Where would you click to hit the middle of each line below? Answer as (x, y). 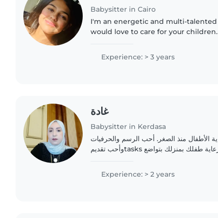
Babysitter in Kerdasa (128, 126)
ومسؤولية (105, 159)
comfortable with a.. (126, 52)
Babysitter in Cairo (123, 9)
